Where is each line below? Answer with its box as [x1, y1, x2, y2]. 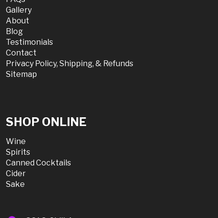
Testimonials [6, 37, 53, 47]
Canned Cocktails [6, 158, 71, 167]
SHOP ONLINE [6, 114, 87, 129]
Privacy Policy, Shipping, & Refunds [6, 58, 133, 68]
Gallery [6, 5, 32, 15]
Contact [6, 48, 36, 57]
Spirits [6, 147, 30, 157]
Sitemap [6, 69, 37, 79]
